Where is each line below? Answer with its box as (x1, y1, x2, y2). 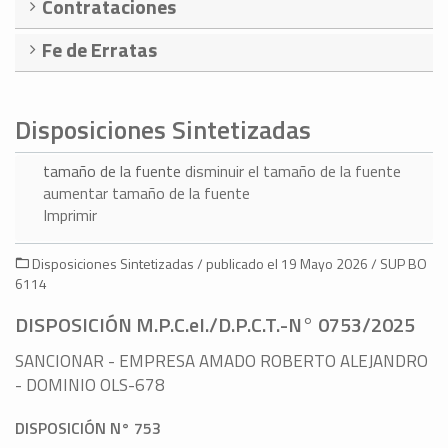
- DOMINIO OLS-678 (15, 372, 165, 399)
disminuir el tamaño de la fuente (185, 159, 401, 184)
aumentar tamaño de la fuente (43, 181, 250, 206)
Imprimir (43, 203, 97, 228)
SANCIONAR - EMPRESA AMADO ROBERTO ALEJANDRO (15, 348, 428, 375)
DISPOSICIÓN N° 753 (15, 416, 161, 441)
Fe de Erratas (42, 34, 157, 66)
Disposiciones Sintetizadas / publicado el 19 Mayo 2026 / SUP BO (29, 253, 427, 275)
